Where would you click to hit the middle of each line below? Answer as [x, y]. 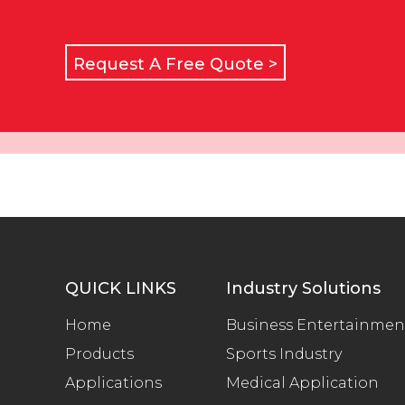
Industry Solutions [303, 288]
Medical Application [302, 383]
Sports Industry [284, 354]
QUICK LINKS [121, 288]
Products [99, 354]
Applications [113, 383]
